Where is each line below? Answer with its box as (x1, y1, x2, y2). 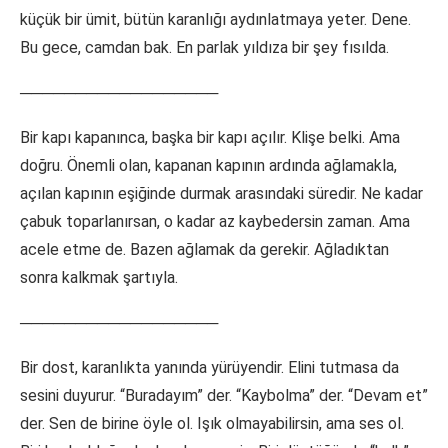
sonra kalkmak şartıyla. (20, 268, 178, 288)
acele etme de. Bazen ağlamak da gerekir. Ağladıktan (20, 240, 389, 260)
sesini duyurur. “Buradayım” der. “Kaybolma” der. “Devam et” (20, 386, 428, 406)
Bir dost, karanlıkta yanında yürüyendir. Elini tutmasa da (20, 358, 399, 378)
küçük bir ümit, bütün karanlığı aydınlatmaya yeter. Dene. (20, 10, 411, 30)
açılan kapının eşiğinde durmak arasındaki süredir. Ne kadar (20, 184, 423, 204)
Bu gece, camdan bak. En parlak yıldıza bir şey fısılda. (20, 38, 389, 58)
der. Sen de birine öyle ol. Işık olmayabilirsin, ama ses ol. (20, 414, 404, 434)
